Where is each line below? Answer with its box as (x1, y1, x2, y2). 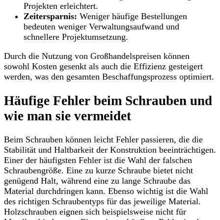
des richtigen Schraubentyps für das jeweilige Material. (4, 196, 201, 206)
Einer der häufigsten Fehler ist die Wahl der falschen (4, 155, 192, 165)
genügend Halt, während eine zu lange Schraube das (4, 176, 191, 186)
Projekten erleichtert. (24, 1, 98, 11)
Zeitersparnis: (24, 11, 77, 22)
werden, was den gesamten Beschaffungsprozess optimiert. (4, 72, 214, 82)
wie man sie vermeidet (4, 108, 131, 123)
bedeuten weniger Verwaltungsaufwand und (24, 22, 179, 32)
